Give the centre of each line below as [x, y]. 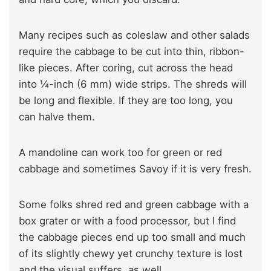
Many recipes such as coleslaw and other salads [134, 35]
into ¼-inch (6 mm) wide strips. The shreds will [133, 84]
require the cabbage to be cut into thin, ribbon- [132, 51]
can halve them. [57, 116]
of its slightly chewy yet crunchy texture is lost [131, 253]
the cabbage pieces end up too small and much [132, 237]
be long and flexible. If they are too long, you [126, 100]
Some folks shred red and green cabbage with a [134, 204]
